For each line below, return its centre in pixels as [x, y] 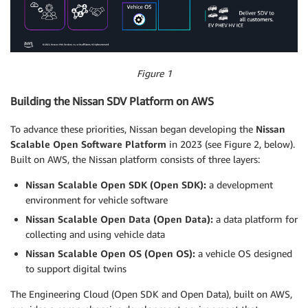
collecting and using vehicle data [95, 234]
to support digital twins [76, 268]
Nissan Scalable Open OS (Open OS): [110, 253]
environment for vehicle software [97, 199]
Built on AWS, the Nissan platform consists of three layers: [135, 159]
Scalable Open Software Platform [88, 144]
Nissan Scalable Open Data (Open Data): [119, 219]
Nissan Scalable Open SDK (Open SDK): [116, 184]
